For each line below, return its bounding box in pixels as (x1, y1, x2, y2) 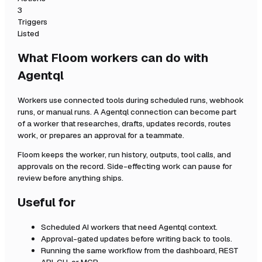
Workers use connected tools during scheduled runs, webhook (18, 94, 244, 105)
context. (187, 221, 218, 232)
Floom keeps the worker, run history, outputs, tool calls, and (18, 149, 231, 160)
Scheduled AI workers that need (41, 221, 158, 232)
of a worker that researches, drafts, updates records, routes (18, 118, 231, 129)
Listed (18, 28, 39, 39)
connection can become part (130, 106, 236, 117)
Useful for (18, 195, 75, 211)
